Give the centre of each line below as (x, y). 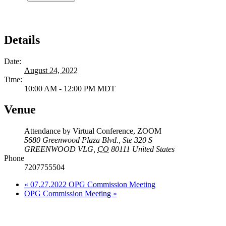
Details (22, 40)
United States (153, 149)
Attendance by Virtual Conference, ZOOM (93, 131)
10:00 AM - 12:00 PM (61, 88)
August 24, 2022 (51, 70)
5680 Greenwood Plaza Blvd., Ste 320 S (88, 140)
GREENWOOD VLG (59, 149)
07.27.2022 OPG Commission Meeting (92, 185)
